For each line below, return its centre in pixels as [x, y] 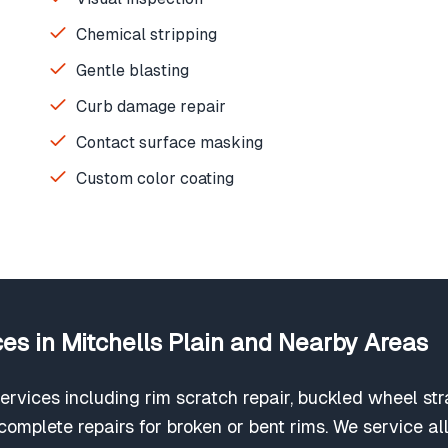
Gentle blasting [132, 70]
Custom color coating [155, 178]
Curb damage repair [151, 106]
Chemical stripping [146, 34]
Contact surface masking [169, 142]
